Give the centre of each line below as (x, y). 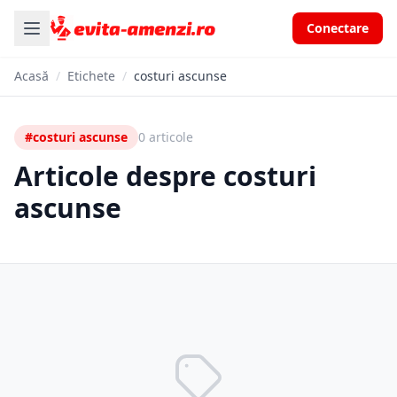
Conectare (338, 28)
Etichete (91, 76)
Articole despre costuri (165, 176)
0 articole (166, 137)
